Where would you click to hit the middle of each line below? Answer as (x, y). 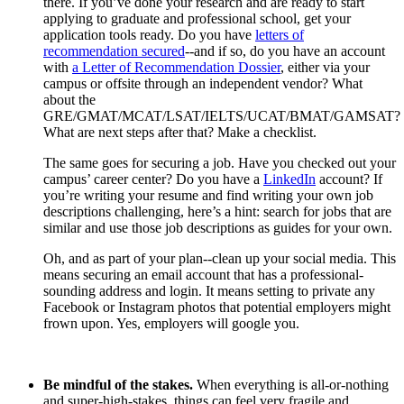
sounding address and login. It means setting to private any (209, 290)
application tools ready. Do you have (149, 34)
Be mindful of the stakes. (118, 384)
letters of (280, 34)
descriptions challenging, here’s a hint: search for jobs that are (217, 211)
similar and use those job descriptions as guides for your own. (218, 227)
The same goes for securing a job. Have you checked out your (220, 162)
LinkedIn (289, 179)
